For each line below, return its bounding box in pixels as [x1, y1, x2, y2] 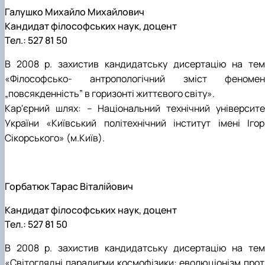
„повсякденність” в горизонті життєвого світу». [5, 86, 215, 100]
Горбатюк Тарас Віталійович [5, 180, 133, 193]
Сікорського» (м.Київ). [5, 131, 105, 144]
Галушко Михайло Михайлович [5, 5, 144, 18]
